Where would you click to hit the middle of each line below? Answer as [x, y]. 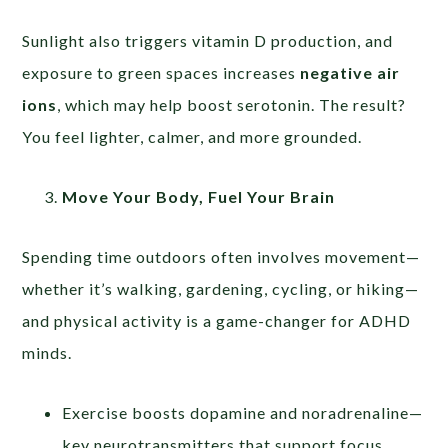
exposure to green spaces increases [161, 72]
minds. [47, 352]
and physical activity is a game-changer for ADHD [217, 320]
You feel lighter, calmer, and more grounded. [192, 136]
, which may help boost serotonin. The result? [232, 104]
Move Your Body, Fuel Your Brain [199, 196]
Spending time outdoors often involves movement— [221, 256]
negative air [350, 72]
